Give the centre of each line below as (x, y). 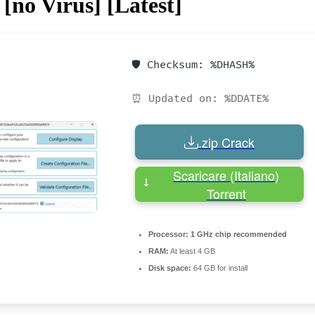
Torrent (226, 193)
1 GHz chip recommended (238, 234)
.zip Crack (226, 142)
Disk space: (170, 268)
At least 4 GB (192, 251)
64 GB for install (219, 268)
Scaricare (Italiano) (226, 175)
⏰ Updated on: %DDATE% (200, 98)
